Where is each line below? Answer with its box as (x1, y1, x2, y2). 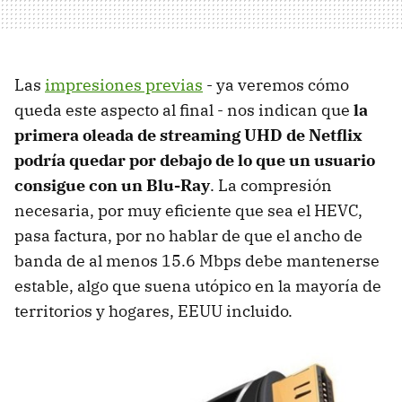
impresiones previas (45, 74, 203, 95)
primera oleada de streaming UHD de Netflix (14, 124, 363, 145)
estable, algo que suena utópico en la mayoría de (14, 275, 381, 296)
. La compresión (210, 174, 332, 196)
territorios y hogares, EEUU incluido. (14, 300, 293, 321)
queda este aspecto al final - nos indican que (14, 99, 354, 120)
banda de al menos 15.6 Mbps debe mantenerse (14, 249, 380, 271)
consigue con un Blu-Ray (14, 174, 210, 196)
